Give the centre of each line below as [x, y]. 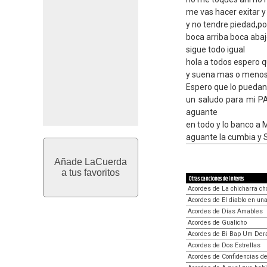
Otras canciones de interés [216, 178]
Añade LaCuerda [91, 162]
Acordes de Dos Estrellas [224, 245]
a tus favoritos [91, 173]
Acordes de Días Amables [225, 211]
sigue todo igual [215, 49]
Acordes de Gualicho [217, 222]
